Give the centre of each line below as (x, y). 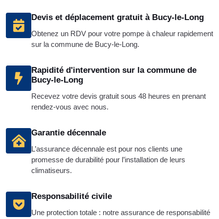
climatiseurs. (52, 171)
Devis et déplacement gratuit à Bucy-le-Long (118, 18)
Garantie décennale (69, 133)
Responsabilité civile (72, 197)
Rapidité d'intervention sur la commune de (114, 70)
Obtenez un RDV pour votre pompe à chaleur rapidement (122, 34)
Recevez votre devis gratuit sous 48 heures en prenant (119, 96)
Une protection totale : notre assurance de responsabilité (121, 213)
